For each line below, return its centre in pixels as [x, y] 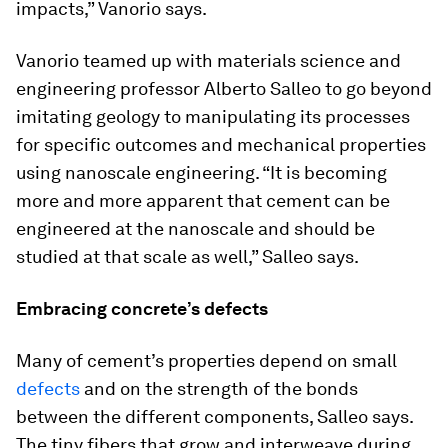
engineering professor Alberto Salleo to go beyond [224, 88]
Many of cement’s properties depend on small [206, 360]
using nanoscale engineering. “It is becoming [201, 172]
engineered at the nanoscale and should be [195, 228]
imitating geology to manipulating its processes [213, 116]
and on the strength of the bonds [219, 388]
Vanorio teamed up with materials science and [208, 60]
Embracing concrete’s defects [142, 308]
